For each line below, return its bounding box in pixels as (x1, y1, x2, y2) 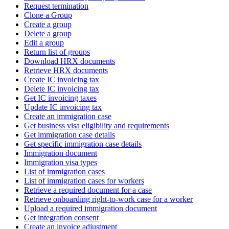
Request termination (24, 1, 88, 10)
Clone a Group (24, 10, 72, 19)
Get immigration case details (24, 130, 115, 139)
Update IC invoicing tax (24, 102, 102, 111)
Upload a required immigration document (24, 203, 157, 213)
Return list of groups (24, 47, 90, 56)
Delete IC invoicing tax (24, 84, 99, 93)
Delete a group (24, 29, 72, 38)
